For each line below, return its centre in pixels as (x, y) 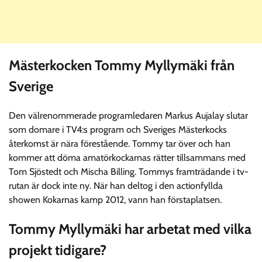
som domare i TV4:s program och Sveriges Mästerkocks (118, 130)
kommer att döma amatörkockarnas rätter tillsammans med (127, 158)
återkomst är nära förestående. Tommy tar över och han (120, 144)
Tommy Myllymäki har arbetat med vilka (130, 229)
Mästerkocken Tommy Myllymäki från (122, 65)
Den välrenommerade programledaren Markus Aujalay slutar (128, 116)
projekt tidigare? (58, 250)
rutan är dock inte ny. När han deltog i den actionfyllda (116, 186)
